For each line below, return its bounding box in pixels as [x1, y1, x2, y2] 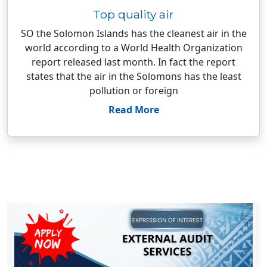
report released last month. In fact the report [32, 55, 235, 69]
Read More [108, 103, 159, 116]
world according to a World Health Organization [24, 41, 243, 54]
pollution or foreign [89, 84, 178, 97]
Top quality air [93, 7, 174, 21]
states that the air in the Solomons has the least [26, 70, 241, 83]
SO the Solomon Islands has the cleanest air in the [20, 27, 247, 40]
